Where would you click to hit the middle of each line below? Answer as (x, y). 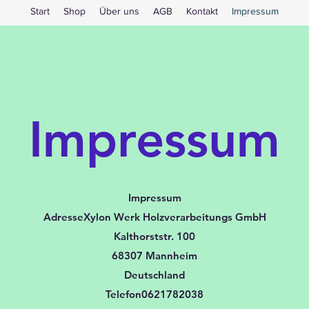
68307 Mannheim (154, 255)
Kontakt (202, 11)
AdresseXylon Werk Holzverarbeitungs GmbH (154, 217)
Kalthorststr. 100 (154, 236)
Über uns (119, 11)
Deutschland (154, 275)
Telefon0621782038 (154, 294)
